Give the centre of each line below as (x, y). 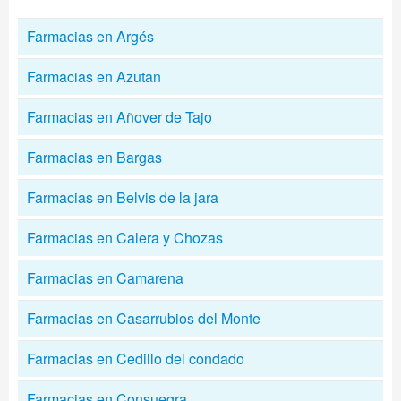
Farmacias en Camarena (105, 278)
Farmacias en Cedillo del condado (136, 358)
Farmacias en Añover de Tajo (119, 117)
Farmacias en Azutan (94, 77)
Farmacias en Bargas (94, 157)
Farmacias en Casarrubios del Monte (144, 318)
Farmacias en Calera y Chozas (125, 238)
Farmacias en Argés (90, 36)
